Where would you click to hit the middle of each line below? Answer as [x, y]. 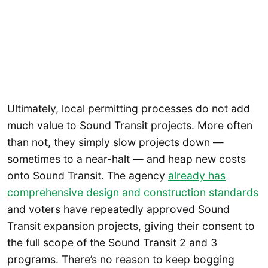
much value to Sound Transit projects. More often [130, 125]
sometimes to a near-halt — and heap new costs [127, 159]
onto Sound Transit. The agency [88, 175]
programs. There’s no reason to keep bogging [121, 259]
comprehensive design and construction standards [133, 192]
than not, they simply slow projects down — [115, 142]
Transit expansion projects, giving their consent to [131, 226]
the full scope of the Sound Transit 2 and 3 [112, 242]
